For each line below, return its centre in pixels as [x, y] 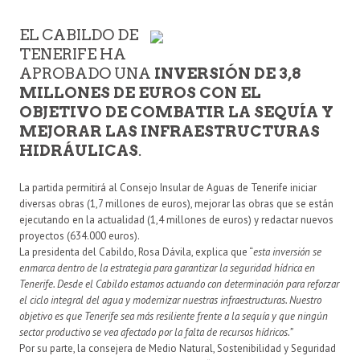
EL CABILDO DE [79, 35]
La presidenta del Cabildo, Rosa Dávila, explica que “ [136, 252]
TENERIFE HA [73, 54]
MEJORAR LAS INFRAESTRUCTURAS [170, 131]
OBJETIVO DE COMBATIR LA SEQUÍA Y [176, 112]
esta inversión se [287, 252]
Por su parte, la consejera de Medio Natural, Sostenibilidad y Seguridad [178, 348]
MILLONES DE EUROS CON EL [140, 92]
